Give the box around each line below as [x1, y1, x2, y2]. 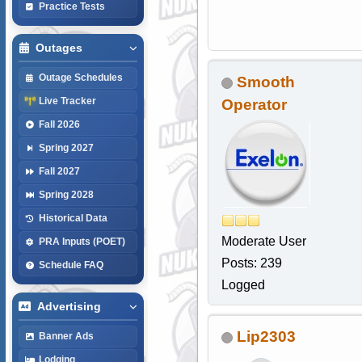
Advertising [36, 300, 101, 313]
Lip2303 [236, 328, 296, 346]
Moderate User [221, 234, 306, 249]
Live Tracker [38, 95, 96, 106]
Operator [221, 96, 287, 114]
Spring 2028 [38, 189, 94, 200]
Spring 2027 [38, 142, 94, 153]
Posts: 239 [221, 256, 282, 271]
